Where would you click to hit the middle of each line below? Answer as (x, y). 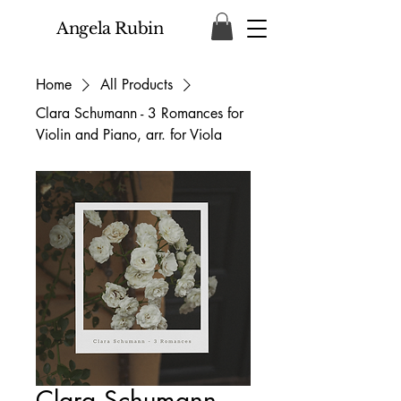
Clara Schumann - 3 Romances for (140, 114)
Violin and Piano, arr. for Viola (129, 135)
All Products (137, 85)
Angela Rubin (110, 29)
